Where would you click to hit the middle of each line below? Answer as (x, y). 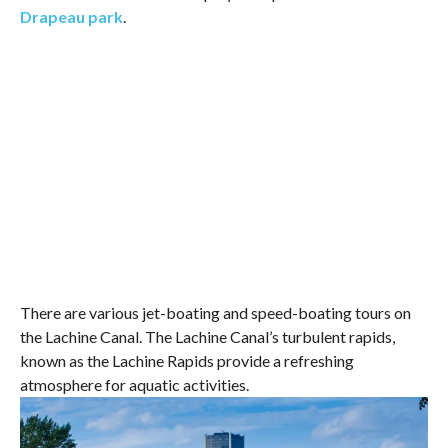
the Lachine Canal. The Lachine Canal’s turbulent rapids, (207, 336)
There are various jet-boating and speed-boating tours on (215, 312)
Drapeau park (71, 16)
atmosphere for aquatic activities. (134, 384)
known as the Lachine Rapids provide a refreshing (186, 360)
